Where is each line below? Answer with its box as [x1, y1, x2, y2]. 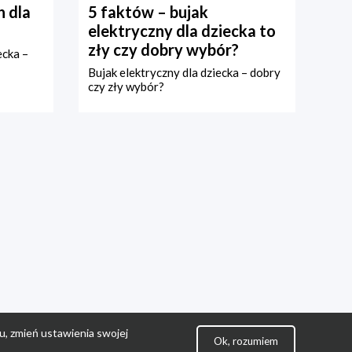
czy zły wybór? [88, 79, 164, 94]
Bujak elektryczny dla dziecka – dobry [88, 65, 280, 80]
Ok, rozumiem [214, 335, 278, 347]
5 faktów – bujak [88, 2, 208, 22]
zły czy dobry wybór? [88, 40, 239, 60]
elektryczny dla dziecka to [88, 21, 276, 41]
